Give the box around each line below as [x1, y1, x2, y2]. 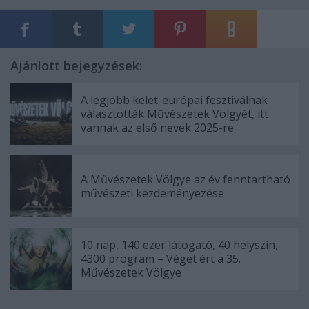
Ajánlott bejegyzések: [10, 57, 142, 74]
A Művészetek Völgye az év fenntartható [81, 172, 290, 188]
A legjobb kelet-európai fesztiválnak [81, 92, 268, 108]
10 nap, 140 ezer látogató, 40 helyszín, [81, 237, 278, 253]
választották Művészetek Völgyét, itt [81, 106, 268, 122]
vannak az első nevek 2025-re [81, 120, 234, 136]
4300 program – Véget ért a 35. [81, 251, 241, 267]
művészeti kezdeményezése [81, 186, 224, 201]
